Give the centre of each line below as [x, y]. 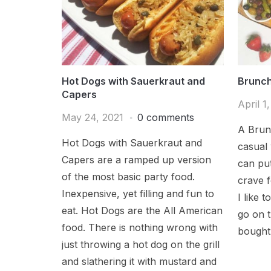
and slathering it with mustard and [139, 261]
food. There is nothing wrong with [140, 227]
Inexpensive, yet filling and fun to [138, 193]
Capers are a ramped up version [136, 159]
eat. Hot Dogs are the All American [142, 210]
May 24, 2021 [93, 117]
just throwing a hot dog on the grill [141, 244]
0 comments [166, 117]
